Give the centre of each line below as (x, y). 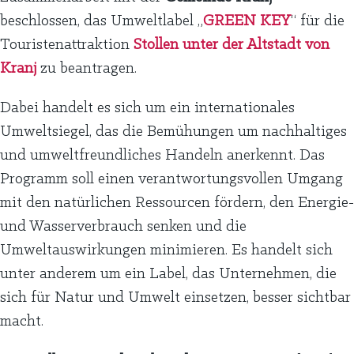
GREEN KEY (247, 21)
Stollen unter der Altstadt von (232, 45)
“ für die (318, 21)
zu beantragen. (87, 68)
